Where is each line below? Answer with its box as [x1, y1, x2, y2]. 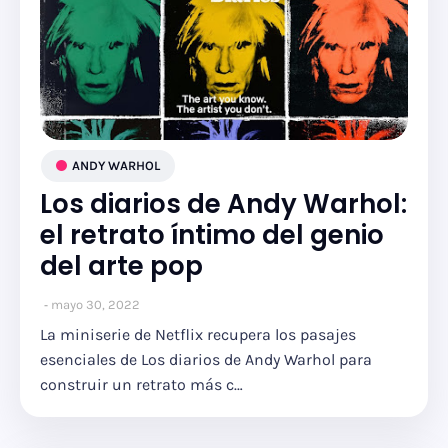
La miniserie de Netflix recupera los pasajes [40, 325, 356, 344]
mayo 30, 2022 [51, 297, 140, 312]
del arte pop [40, 248, 203, 284]
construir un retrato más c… [40, 375, 243, 394]
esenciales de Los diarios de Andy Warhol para [40, 350, 372, 369]
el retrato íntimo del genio [40, 217, 384, 253]
